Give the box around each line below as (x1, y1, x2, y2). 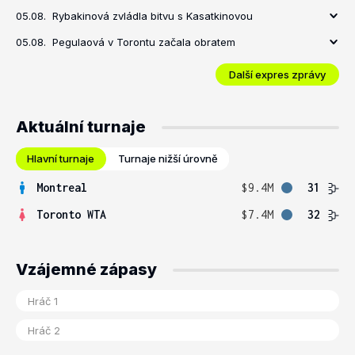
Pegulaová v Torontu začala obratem (52, 36, 235, 48)
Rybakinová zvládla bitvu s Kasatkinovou (52, 10, 253, 22)
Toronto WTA (36, 208, 106, 221)
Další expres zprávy (229, 67, 326, 81)
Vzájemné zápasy (16, 260, 157, 279)
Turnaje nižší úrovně (118, 152, 218, 165)
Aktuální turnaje (16, 117, 146, 136)
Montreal (36, 181, 87, 194)
